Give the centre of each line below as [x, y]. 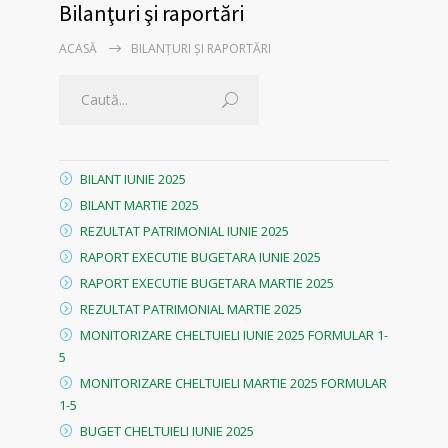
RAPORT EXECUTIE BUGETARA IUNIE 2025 [200, 256]
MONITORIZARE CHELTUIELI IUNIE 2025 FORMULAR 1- [234, 334]
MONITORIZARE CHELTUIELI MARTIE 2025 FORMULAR [233, 382]
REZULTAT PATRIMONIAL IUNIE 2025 [184, 230]
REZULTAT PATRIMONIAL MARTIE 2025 [191, 308]
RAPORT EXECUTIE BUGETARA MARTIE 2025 [207, 282]
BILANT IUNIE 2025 [133, 178]
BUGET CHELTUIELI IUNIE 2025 [167, 430]
